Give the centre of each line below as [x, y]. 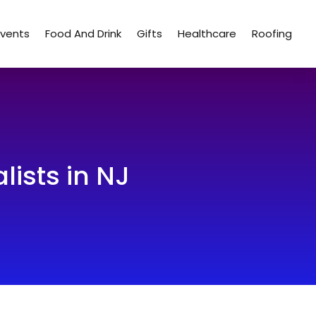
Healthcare [207, 34]
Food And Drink [84, 34]
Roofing [272, 34]
